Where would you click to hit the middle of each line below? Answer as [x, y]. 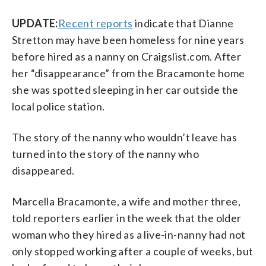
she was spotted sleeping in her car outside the [125, 89]
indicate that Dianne [183, 23]
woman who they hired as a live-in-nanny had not [129, 234]
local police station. [58, 106]
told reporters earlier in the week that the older [127, 218]
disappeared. [43, 170]
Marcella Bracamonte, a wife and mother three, [126, 201]
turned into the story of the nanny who [106, 153]
